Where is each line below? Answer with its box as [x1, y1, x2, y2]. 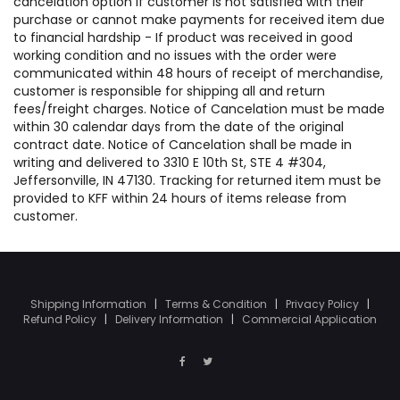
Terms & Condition [165, 296, 270, 312]
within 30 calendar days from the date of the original [13, 118, 344, 136]
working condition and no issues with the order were [13, 46, 337, 64]
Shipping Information [30, 296, 149, 312]
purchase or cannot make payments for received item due [13, 11, 385, 29]
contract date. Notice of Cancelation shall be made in [13, 136, 352, 154]
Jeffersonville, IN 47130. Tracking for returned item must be [13, 171, 381, 189]
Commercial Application [242, 312, 377, 327]
